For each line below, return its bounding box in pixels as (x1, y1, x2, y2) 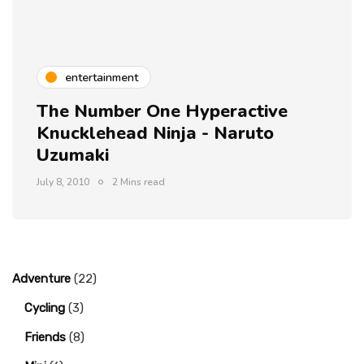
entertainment (65, 69, 138, 85)
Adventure (12, 271, 71, 286)
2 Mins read (112, 175, 165, 188)
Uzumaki (37, 143, 109, 167)
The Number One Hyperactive (37, 99, 288, 123)
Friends (24, 330, 66, 344)
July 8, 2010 (37, 175, 89, 188)
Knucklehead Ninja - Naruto (37, 121, 274, 145)
